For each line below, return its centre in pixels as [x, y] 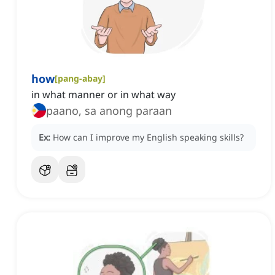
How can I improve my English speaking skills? [148, 137]
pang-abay [80, 79]
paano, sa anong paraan [109, 111]
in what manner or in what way [103, 95]
